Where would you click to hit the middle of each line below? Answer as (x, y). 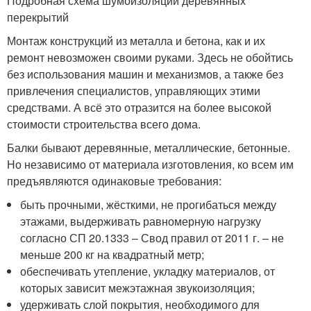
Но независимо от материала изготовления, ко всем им (150, 164)
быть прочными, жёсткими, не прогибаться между (149, 204)
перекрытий (38, 17)
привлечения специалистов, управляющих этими (134, 91)
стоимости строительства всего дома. (104, 124)
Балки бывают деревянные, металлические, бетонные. (149, 148)
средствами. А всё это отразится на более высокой (139, 107)
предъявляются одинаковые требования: (114, 181)
